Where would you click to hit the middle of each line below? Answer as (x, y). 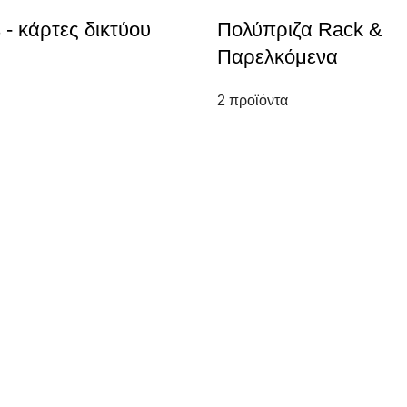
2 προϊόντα (253, 100)
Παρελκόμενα (278, 57)
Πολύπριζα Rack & (300, 30)
